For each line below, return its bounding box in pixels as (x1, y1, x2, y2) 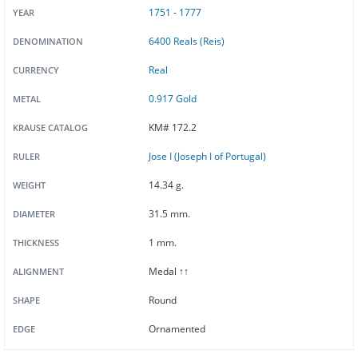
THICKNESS (13, 237, 59, 249)
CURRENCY (13, 64, 59, 76)
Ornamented (149, 322, 206, 336)
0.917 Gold (149, 92, 197, 105)
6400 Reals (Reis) (149, 34, 225, 48)
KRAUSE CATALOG (13, 121, 88, 133)
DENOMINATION (13, 35, 83, 47)
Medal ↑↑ (149, 265, 189, 278)
